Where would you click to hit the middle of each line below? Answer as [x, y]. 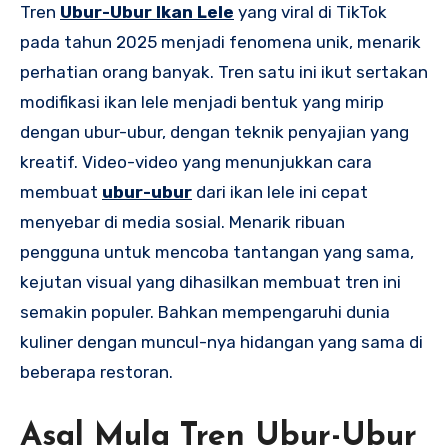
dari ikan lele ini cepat [280, 191]
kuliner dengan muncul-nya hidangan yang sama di [221, 341]
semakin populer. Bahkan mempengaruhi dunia [205, 311]
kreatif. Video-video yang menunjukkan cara [196, 161]
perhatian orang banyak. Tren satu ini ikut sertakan [224, 71]
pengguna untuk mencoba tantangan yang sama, [217, 251]
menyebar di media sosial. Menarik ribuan [182, 221]
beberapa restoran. [96, 371]
